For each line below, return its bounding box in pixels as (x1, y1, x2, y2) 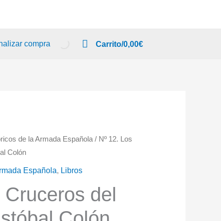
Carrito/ (95, 39, 123, 48)
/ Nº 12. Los (93, 135, 133, 144)
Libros (61, 166, 83, 175)
